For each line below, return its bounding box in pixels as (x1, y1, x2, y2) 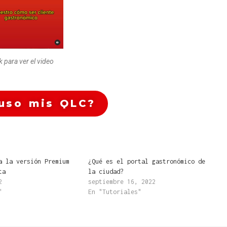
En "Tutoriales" (88, 188, 141, 196)
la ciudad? (88, 168, 124, 176)
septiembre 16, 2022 (88, 178, 156, 186)
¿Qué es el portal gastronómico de (88, 158, 205, 166)
